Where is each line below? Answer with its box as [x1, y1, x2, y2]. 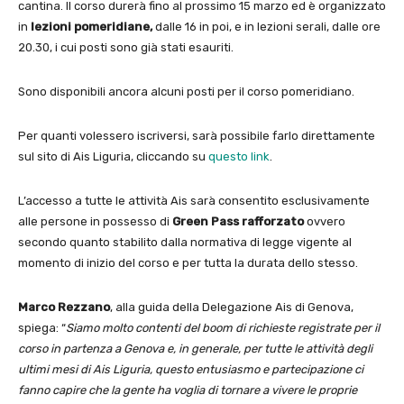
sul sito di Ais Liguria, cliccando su [18, 150, 208, 164]
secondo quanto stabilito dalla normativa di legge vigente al [18, 235, 352, 250]
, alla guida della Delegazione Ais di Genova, [110, 300, 353, 315]
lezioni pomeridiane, [31, 20, 152, 34]
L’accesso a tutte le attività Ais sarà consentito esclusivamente [18, 194, 370, 208]
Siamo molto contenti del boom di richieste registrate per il [66, 321, 380, 335]
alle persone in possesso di [18, 215, 172, 229]
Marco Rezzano [18, 300, 110, 315]
